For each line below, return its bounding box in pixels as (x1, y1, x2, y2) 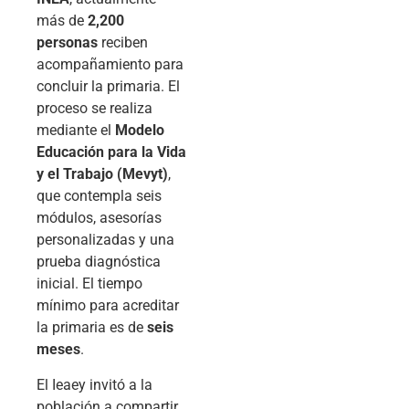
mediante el (37, 121, 115, 140)
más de (37, 12, 88, 30)
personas (37, 34, 98, 52)
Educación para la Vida (37, 143, 186, 162)
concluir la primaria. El (37, 78, 180, 96)
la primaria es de (37, 319, 147, 337)
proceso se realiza (37, 100, 152, 118)
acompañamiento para (37, 56, 184, 74)
